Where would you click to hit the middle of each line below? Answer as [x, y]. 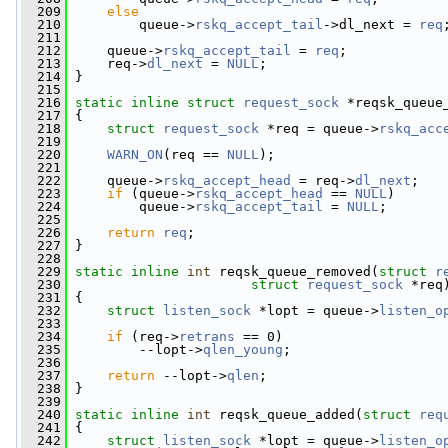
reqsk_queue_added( [287, 414]
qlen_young [243, 349]
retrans [207, 336]
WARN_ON [135, 154]
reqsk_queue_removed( [295, 271]
